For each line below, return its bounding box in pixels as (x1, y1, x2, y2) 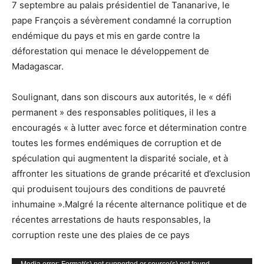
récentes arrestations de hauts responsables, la (12, 214, 210, 225)
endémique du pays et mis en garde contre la (12, 30, 200, 41)
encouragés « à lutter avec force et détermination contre (12, 122, 247, 133)
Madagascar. (12, 61, 64, 72)
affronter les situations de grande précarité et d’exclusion (12, 168, 250, 179)
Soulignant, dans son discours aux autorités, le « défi (12, 91, 232, 103)
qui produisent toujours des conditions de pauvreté (12, 183, 226, 194)
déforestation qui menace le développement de (12, 45, 209, 57)
